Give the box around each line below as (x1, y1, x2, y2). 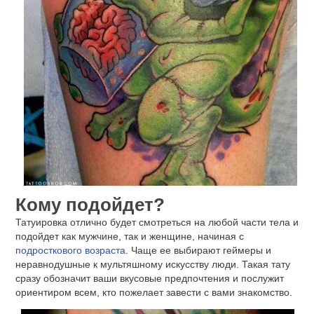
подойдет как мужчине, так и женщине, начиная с (15, 231, 244, 243)
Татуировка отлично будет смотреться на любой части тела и (15, 217, 299, 228)
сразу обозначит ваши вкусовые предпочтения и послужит (15, 273, 284, 285)
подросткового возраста (15, 245, 125, 257)
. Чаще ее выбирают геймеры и (125, 245, 271, 257)
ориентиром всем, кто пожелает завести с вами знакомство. (15, 287, 292, 299)
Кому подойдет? (15, 195, 165, 215)
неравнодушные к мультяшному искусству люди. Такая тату (15, 259, 290, 271)
